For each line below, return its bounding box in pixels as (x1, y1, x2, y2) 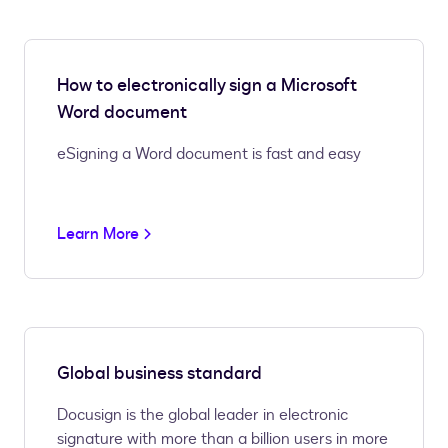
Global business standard (57, 361, 262, 387)
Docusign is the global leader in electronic (57, 404, 348, 427)
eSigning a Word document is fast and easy (57, 143, 361, 166)
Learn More (57, 223, 139, 246)
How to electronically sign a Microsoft (57, 73, 357, 99)
